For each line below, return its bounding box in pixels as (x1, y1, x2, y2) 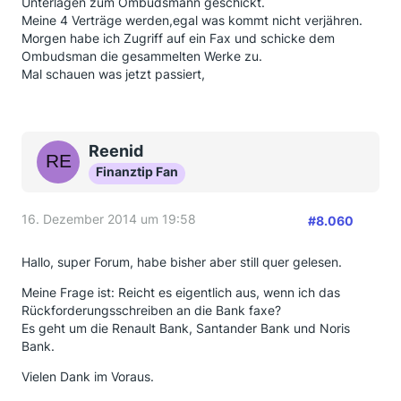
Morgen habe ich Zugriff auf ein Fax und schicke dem (21, 30, 335, 46)
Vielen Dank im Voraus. (21, 369, 154, 384)
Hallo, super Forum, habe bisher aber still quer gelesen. (21, 254, 342, 269)
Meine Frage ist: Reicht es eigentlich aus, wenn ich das (21, 285, 340, 300)
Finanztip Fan (96, 164, 178, 179)
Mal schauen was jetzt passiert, (21, 66, 205, 81)
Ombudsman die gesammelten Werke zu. (21, 48, 262, 64)
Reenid (89, 141, 143, 160)
